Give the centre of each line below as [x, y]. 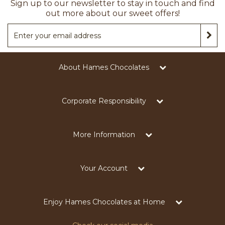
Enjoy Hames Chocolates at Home [104, 202]
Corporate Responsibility [104, 101]
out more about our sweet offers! [113, 13]
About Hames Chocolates [104, 67]
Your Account [104, 168]
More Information [104, 135]
